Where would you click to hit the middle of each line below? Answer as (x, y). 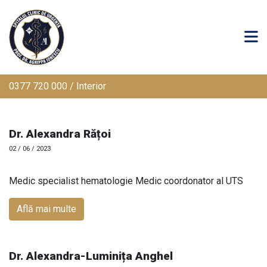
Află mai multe (46, 209)
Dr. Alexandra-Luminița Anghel (91, 256)
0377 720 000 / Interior (58, 86)
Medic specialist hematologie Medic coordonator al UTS (128, 181)
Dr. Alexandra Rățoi (60, 133)
